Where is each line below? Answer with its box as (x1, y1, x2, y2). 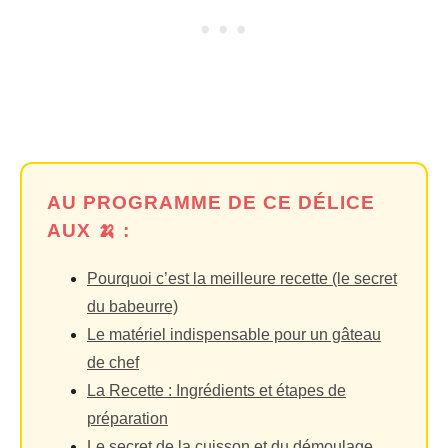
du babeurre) (87, 297, 178, 315)
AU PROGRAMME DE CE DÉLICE (47, 191, 375, 213)
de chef (87, 353, 139, 371)
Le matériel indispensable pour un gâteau (87, 325, 381, 343)
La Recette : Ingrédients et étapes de (87, 381, 346, 399)
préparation (87, 409, 168, 427)
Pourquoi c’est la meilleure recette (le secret (87, 269, 397, 287)
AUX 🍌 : (47, 219, 130, 241)
